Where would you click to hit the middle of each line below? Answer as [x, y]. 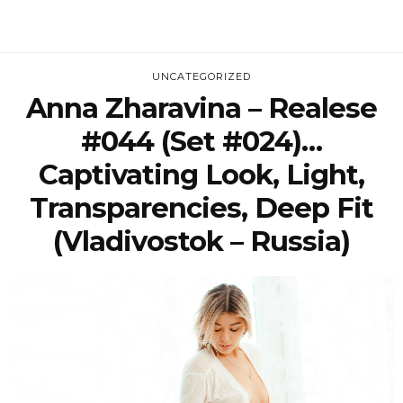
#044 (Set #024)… [201, 142]
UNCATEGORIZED [201, 77]
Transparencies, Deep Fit [201, 208]
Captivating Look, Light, [201, 175]
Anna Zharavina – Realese [201, 108]
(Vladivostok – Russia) [201, 242]
